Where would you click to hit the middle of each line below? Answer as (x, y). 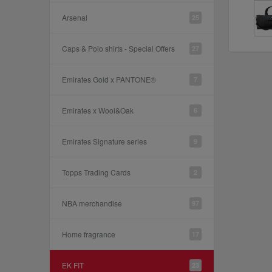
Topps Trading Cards (96, 172)
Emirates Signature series (104, 141)
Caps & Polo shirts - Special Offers (118, 48)
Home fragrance (89, 234)
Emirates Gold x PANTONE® (109, 79)
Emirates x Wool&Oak (98, 110)
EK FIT (73, 265)
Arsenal (75, 17)
